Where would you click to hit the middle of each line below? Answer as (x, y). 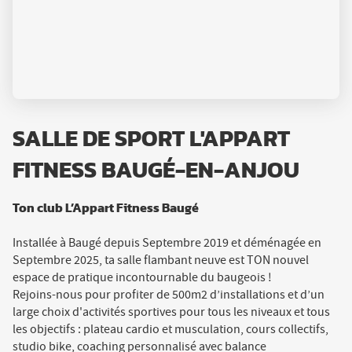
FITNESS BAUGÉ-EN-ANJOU (156, 170)
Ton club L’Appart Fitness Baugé (106, 208)
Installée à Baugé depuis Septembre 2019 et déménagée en (167, 242)
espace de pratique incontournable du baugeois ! (142, 277)
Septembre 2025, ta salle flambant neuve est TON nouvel (161, 260)
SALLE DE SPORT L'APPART (151, 139)
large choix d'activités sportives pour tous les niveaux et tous (171, 312)
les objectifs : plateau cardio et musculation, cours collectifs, (170, 329)
